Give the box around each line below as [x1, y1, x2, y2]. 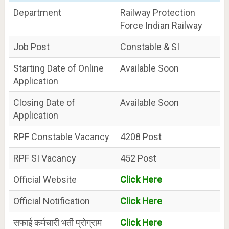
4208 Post [120, 131, 162, 142]
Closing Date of [13, 97, 75, 108]
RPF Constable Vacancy [13, 131, 109, 142]
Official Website [13, 174, 77, 185]
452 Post [120, 152, 156, 164]
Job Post [13, 41, 50, 52]
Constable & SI [120, 41, 179, 52]
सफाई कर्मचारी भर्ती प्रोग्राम [13, 217, 102, 228]
